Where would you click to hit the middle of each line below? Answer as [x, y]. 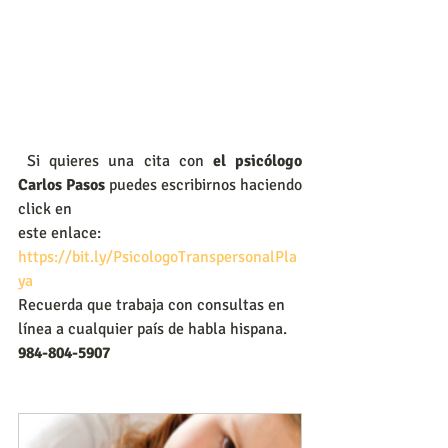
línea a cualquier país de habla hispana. [152, 328]
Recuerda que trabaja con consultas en [153, 304]
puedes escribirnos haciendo [205, 184]
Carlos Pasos [63, 184]
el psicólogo [253, 160]
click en [47, 208]
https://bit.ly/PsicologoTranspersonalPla [157, 256]
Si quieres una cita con [115, 160]
